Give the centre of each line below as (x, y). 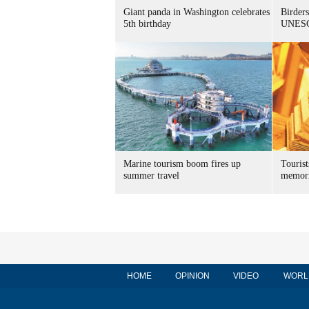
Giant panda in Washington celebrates (197, 12)
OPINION (192, 276)
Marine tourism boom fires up (182, 164)
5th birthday (147, 24)
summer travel (151, 176)
